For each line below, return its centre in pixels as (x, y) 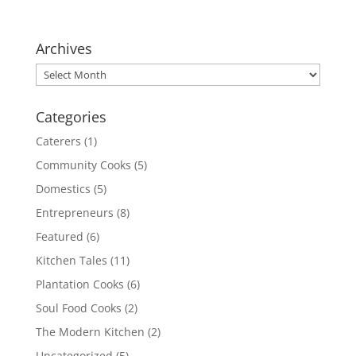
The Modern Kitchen (90, 332)
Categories (71, 117)
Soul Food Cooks (78, 308)
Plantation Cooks (79, 284)
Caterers (58, 141)
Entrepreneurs (74, 213)
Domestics (63, 189)
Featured (59, 237)
